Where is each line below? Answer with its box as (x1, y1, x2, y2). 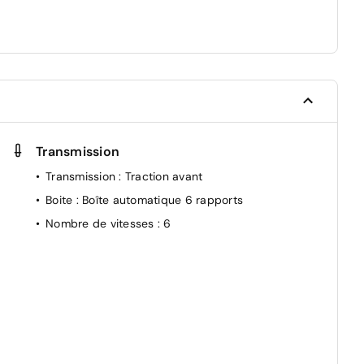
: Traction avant (119, 168, 203, 184)
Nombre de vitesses (45, 215, 158, 231)
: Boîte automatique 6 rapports (76, 192, 243, 207)
